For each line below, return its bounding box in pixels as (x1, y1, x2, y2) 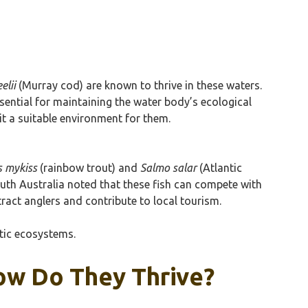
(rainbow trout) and (37, 161, 140, 174)
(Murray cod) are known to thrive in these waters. (16, 78, 262, 91)
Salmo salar (140, 161, 197, 174)
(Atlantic (197, 161, 242, 174)
